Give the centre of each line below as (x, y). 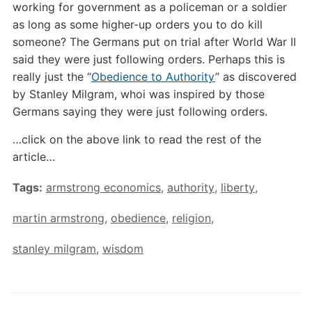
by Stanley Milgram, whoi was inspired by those (138, 94)
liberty (237, 188)
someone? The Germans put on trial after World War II (154, 42)
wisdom (123, 249)
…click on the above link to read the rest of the (136, 140)
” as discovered (256, 77)
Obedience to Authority (153, 77)
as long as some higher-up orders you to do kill (137, 25)
